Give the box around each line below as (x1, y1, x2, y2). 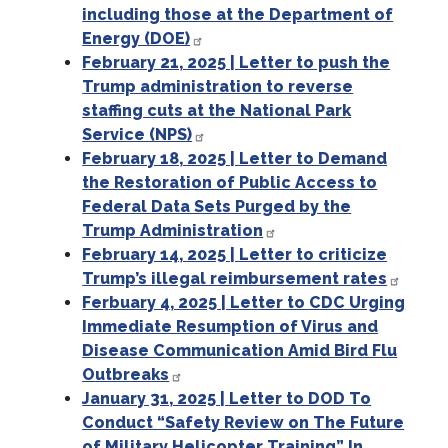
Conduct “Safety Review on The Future (82, 413, 405, 433)
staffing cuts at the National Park (82, 101, 352, 121)
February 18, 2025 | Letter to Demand (82, 149, 388, 169)
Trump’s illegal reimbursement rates (82, 269, 388, 289)
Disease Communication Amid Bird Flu (82, 341, 398, 361)
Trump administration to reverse (82, 77, 354, 97)
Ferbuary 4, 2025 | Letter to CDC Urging (82, 293, 406, 313)
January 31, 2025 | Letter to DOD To (82, 389, 372, 409)
